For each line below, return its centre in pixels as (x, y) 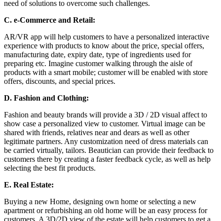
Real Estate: (34, 184)
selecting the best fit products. (50, 168)
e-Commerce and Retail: (55, 20)
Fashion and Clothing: (51, 98)
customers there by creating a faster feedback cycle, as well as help (107, 159)
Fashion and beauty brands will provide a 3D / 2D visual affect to (106, 114)
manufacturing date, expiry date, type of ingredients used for (97, 54)
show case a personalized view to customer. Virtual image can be (105, 123)
